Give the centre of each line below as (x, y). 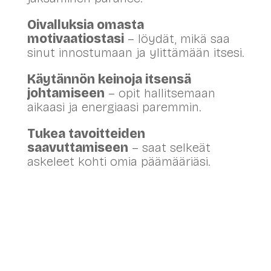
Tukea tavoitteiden (86, 133)
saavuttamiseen (77, 147)
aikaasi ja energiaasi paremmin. (114, 107)
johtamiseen (66, 93)
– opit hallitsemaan (160, 93)
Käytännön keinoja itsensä (109, 79)
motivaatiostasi (75, 38)
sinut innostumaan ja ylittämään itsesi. (135, 52)
